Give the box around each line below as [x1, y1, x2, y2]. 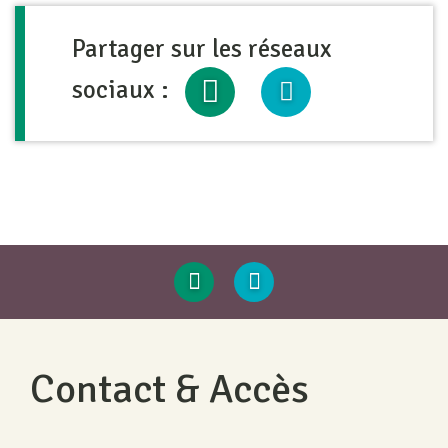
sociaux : [72, 74, 175, 106]
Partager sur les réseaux [72, 33, 332, 64]
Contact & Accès [30, 364, 309, 414]
